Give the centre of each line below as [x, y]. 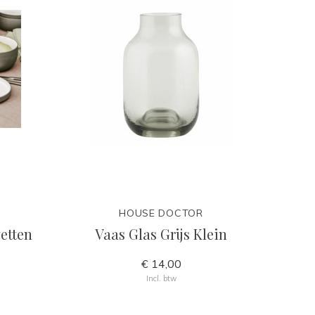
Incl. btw [161, 278]
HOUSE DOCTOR [161, 213]
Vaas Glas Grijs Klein [161, 234]
